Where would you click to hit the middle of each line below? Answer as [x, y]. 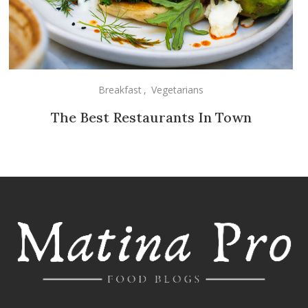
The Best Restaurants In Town [151, 118]
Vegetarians [178, 90]
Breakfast [120, 90]
